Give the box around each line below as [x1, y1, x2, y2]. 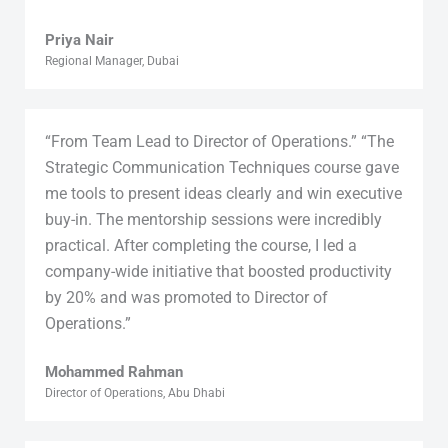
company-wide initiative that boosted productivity [45, 261, 392, 281]
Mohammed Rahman [45, 362, 183, 381]
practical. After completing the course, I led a [45, 235, 357, 255]
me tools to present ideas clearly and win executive [45, 183, 402, 203]
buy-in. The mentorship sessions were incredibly [45, 209, 382, 229]
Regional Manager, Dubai [45, 52, 179, 68]
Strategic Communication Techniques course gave [45, 157, 399, 177]
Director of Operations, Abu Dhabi [45, 384, 225, 400]
